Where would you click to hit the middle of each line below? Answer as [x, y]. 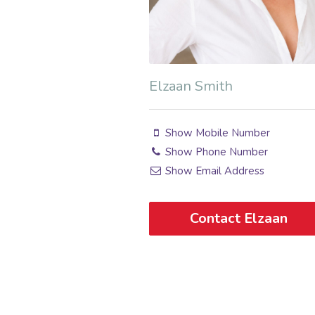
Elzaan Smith [191, 86]
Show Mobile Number [217, 133]
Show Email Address [214, 171]
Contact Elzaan [239, 219]
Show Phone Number [216, 152]
